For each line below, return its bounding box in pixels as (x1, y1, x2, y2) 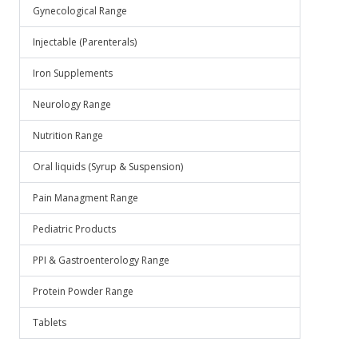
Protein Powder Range (33, 284, 133, 298)
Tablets (33, 316, 66, 329)
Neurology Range (33, 97, 111, 111)
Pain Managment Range (33, 191, 138, 205)
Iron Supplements (33, 66, 113, 80)
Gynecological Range (33, 4, 127, 18)
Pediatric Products (33, 222, 116, 236)
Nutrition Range (33, 129, 103, 142)
